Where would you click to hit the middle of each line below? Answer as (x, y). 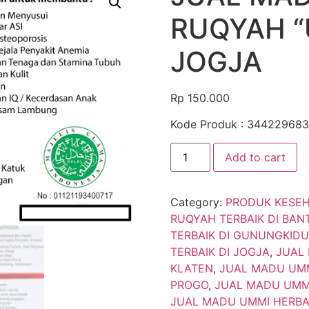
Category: (198, 202)
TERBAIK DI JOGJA (220, 251)
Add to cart (255, 157)
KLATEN (191, 268)
